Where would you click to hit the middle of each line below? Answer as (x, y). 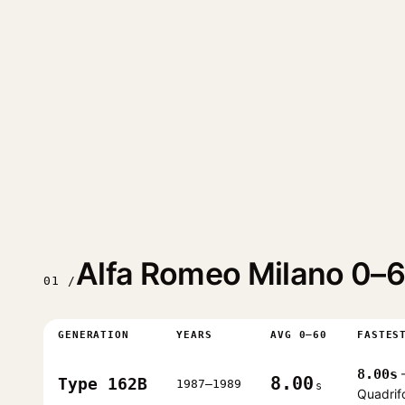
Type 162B (103, 383)
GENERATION (94, 334)
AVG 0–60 (299, 334)
